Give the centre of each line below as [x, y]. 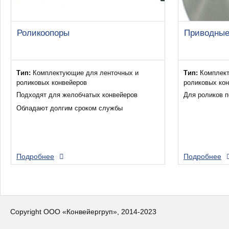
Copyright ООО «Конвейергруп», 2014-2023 [83, 211]
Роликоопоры [43, 32]
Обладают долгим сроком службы [71, 108]
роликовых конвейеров [52, 82]
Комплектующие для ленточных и [85, 73]
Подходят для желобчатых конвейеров [77, 95]
